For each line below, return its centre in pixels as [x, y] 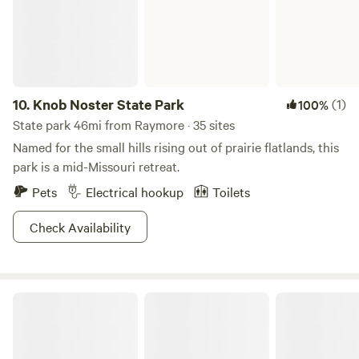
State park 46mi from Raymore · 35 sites [124, 124]
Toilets [231, 192]
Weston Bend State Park [73, 298]
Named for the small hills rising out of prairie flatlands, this [176, 147]
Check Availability [80, 227]
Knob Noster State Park [109, 104]
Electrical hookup [135, 192]
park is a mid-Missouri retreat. [96, 166]
